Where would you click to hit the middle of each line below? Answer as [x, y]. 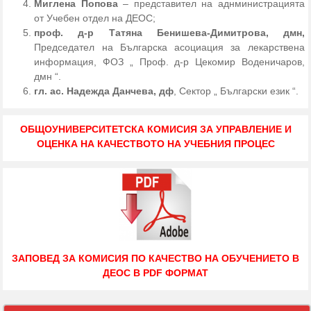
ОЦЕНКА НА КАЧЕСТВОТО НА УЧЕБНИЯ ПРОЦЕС [155, 144]
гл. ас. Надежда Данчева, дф [104, 91]
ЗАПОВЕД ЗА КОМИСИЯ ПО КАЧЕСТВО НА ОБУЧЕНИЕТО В [155, 259]
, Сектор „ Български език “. [236, 91]
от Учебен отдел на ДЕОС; [95, 18]
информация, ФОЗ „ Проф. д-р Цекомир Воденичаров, [169, 62]
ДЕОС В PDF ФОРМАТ [155, 273]
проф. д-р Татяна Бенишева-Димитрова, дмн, [169, 33]
